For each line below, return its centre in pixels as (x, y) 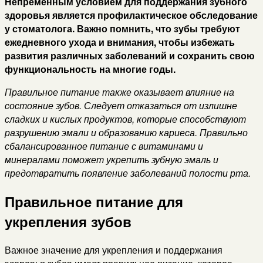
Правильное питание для (94, 201)
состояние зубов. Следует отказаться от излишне (121, 105)
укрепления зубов (68, 221)
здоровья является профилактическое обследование (131, 15)
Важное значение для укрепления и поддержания (114, 249)
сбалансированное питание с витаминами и (104, 146)
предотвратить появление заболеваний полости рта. (128, 173)
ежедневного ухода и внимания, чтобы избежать (120, 42)
